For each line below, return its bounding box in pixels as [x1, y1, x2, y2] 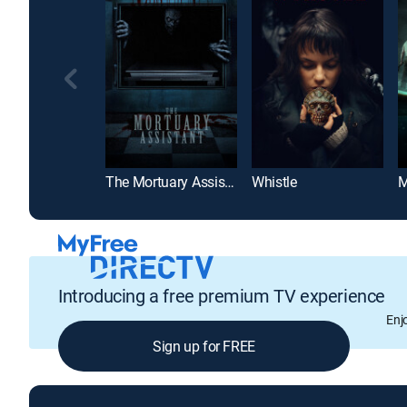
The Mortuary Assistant [224, 172, 235, 193]
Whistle [252, 172, 297, 193]
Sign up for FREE [153, 335, 255, 356]
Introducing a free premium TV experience [58, 283, 385, 308]
